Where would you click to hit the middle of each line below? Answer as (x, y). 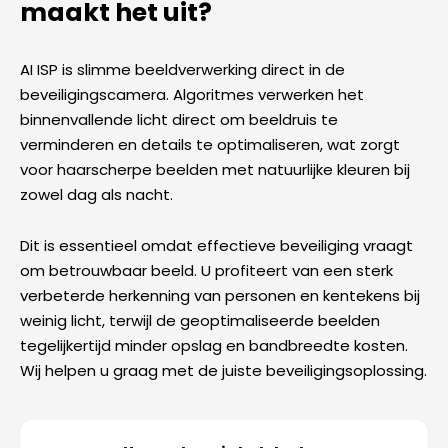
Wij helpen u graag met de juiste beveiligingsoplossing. (223, 370)
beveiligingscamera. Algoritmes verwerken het (192, 94)
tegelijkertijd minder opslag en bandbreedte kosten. (214, 345)
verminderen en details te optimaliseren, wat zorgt (210, 144)
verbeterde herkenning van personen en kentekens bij (220, 295)
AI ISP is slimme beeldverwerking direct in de (182, 69)
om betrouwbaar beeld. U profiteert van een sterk (206, 270)
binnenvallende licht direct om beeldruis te (179, 119)
